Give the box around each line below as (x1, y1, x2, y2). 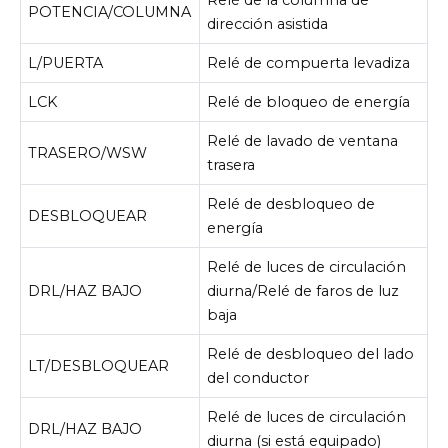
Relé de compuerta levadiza (207, 53, 411, 72)
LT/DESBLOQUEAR (28, 356, 170, 375)
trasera (207, 155, 256, 174)
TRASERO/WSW (28, 143, 148, 162)
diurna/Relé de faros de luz (207, 281, 400, 300)
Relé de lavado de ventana (207, 131, 399, 150)
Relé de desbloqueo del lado (207, 344, 415, 363)
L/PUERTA (28, 53, 104, 72)
